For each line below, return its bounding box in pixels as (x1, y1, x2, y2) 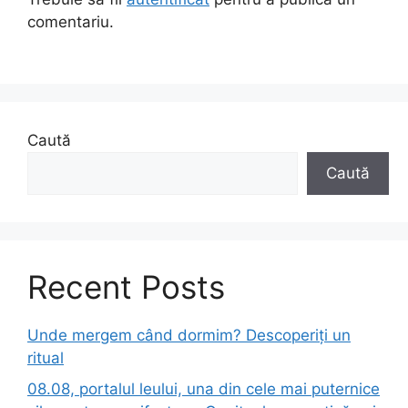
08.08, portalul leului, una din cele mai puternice (27, 379, 380, 398)
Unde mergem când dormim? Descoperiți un (27, 326, 351, 345)
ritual (27, 349, 64, 368)
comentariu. (27, 12, 114, 31)
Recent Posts (27, 268, 225, 307)
